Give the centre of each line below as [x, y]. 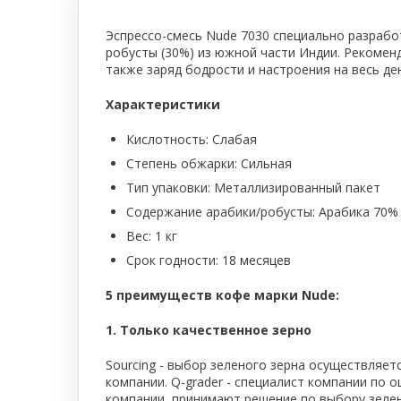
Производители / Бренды [146, 145]
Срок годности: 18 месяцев [209, 260]
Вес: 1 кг [152, 235]
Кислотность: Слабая [192, 139]
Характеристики [163, 104]
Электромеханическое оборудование [184, 44]
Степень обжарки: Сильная [209, 163]
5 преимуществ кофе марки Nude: [222, 294]
